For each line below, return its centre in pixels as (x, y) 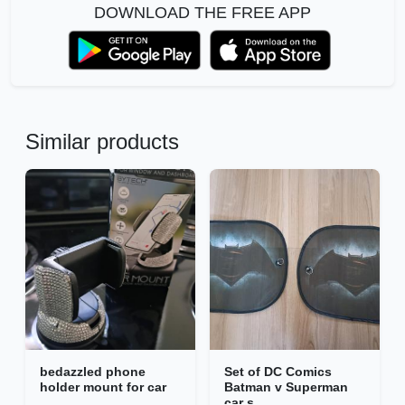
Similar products (102, 142)
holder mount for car (103, 387)
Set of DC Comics (278, 372)
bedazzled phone (93, 372)
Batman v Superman (286, 387)
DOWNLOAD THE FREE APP (202, 13)
